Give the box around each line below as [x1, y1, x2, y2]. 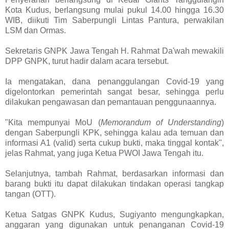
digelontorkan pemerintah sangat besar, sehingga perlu [5, 87, 224, 97]
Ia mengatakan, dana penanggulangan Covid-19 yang [5, 77, 224, 86]
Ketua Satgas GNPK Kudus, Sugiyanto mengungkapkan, [5, 210, 224, 219]
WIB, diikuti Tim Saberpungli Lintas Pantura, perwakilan [5, 16, 224, 25]
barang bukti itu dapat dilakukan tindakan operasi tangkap [5, 179, 224, 189]
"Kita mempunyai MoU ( [5, 118, 101, 127]
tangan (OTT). [5, 190, 56, 199]
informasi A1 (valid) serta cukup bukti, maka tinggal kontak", [5, 139, 224, 148]
